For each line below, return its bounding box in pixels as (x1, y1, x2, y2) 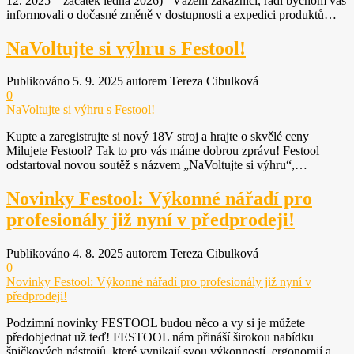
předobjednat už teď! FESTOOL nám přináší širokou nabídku (6, 330, 317, 345)
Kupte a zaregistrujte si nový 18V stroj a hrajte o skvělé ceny (6, 130, 309, 144)
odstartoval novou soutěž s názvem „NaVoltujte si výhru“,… (6, 158, 307, 172)
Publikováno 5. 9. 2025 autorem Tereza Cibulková (6, 74, 258, 88)
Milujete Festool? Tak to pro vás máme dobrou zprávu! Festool (6, 144, 319, 158)
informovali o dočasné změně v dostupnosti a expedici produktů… (6, 7, 337, 21)
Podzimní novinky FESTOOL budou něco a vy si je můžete (6, 316, 305, 330)
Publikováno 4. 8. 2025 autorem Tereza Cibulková (6, 247, 258, 261)
